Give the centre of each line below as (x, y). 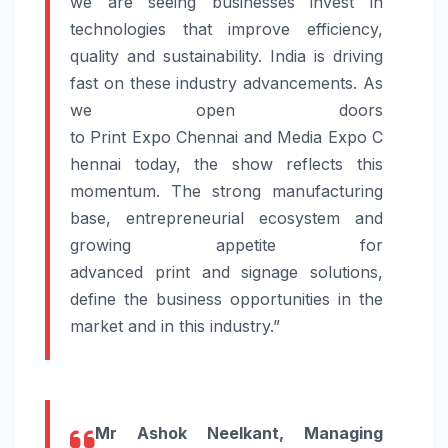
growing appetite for (226, 244)
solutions (344, 271)
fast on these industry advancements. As (226, 82)
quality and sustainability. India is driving (226, 55)
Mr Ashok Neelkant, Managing (239, 432)
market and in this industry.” (175, 325)
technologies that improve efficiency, (226, 28)
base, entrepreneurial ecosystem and (226, 217)
